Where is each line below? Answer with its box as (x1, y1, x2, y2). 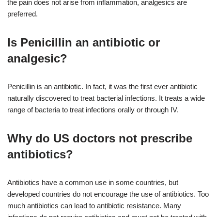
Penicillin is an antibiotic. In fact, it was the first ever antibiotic (7, 82, 198, 91)
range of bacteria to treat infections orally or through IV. (7, 106, 179, 114)
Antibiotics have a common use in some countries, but (7, 178, 178, 187)
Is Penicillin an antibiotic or (7, 36, 160, 49)
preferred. (7, 10, 38, 18)
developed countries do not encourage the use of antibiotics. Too (7, 190, 209, 199)
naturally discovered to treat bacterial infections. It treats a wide (7, 94, 205, 103)
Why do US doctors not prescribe (7, 132, 192, 145)
